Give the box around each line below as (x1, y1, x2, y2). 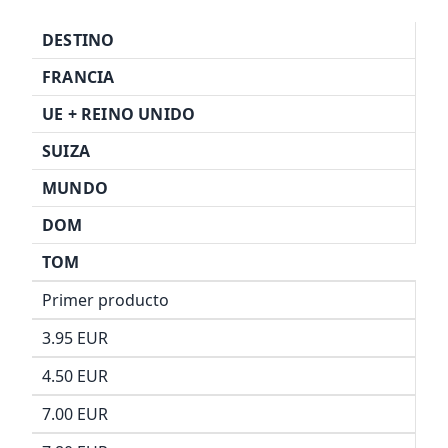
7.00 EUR (42, 402, 108, 425)
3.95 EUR (42, 326, 108, 349)
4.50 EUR (42, 364, 108, 387)
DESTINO (42, 28, 115, 51)
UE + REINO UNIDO (42, 102, 196, 125)
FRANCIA (42, 65, 115, 88)
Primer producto (42, 288, 169, 311)
